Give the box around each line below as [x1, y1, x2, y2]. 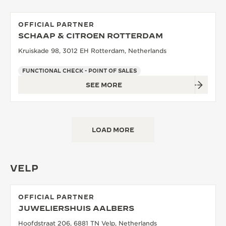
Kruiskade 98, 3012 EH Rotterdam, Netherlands [18, 47, 166, 54]
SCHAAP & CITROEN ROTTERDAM [18, 31, 163, 40]
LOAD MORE [92, 126, 134, 133]
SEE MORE [86, 81, 122, 88]
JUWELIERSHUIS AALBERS [18, 204, 134, 212]
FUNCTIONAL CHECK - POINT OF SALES [22, 68, 137, 74]
